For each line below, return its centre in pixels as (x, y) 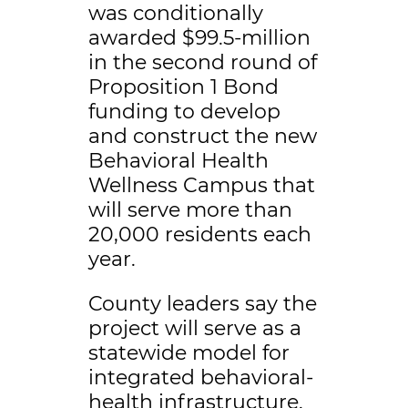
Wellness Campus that (201, 186)
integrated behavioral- (200, 378)
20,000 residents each (199, 235)
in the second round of (202, 63)
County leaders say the (202, 304)
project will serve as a (194, 329)
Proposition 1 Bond (183, 87)
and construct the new (202, 137)
